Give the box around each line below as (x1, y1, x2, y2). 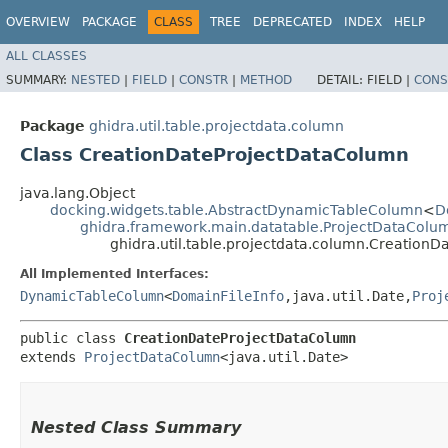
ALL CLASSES (6, 48, 87, 63)
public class (20, 329, 124, 346)
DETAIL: (317, 72, 367, 87)
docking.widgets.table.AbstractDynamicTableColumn (50, 201, 423, 218)
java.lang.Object (20, 184, 135, 201)
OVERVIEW (6, 15, 70, 29)
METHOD (240, 72, 292, 87)
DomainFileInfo (172, 287, 284, 304)
